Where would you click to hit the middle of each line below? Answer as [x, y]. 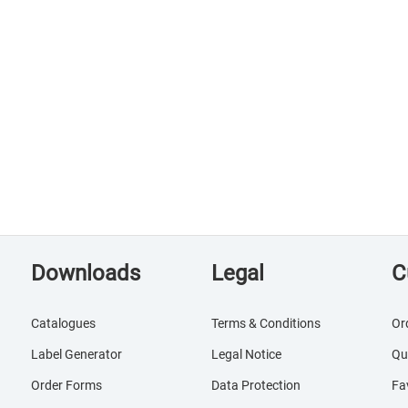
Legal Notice [246, 354]
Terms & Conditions [265, 323]
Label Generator [77, 354]
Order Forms [67, 385]
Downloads [86, 273]
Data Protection [255, 385]
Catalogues [64, 323]
